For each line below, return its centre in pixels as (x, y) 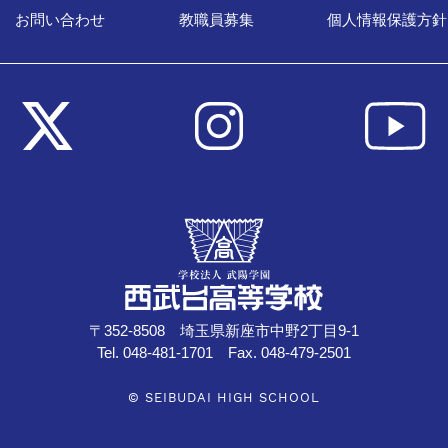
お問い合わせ (60, 20)
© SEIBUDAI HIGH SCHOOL (224, 398)
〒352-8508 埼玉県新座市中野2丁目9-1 (224, 331)
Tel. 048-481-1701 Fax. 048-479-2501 (224, 353)
